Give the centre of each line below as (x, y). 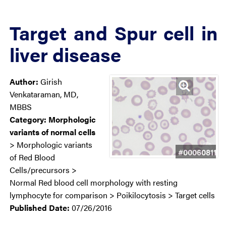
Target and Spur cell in (114, 32)
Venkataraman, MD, (44, 94)
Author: (25, 81)
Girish (51, 81)
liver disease (65, 54)
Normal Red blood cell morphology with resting (94, 182)
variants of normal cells (52, 132)
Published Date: (41, 208)
